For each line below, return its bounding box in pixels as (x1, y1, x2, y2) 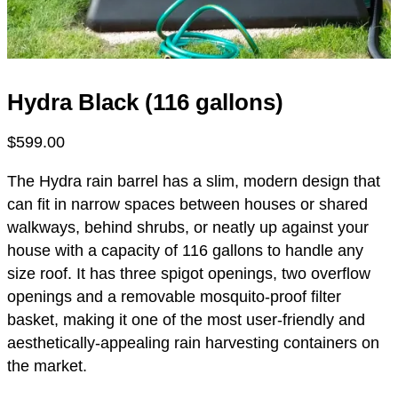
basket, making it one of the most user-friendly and (7, 311, 365, 329)
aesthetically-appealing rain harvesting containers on (7, 334, 379, 352)
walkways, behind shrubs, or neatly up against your (7, 219, 369, 236)
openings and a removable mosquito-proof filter (7, 288, 341, 306)
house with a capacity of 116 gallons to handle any (7, 242, 363, 259)
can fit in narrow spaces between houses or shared (7, 195, 368, 213)
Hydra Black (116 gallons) (7, 89, 283, 115)
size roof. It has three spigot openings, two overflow (7, 265, 370, 283)
